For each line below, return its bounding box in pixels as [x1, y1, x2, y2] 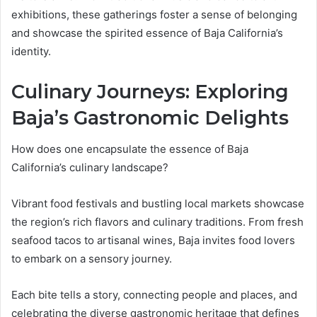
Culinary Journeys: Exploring [11, 79, 289, 103]
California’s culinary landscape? [11, 161, 168, 174]
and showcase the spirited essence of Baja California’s [11, 25, 283, 40]
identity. [11, 44, 51, 58]
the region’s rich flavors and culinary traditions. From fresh [11, 215, 304, 229]
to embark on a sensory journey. [11, 252, 172, 265]
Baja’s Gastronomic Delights [11, 105, 289, 129]
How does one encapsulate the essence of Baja [11, 142, 248, 156]
